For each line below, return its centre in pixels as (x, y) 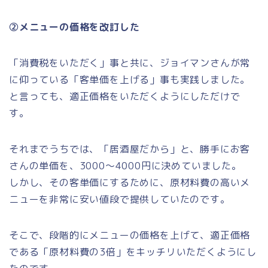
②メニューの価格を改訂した (74, 27)
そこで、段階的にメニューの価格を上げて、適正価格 (130, 235)
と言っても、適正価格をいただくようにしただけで (125, 96)
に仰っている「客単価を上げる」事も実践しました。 (130, 79)
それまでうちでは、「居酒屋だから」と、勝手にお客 (130, 149)
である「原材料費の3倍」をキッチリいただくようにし (133, 252)
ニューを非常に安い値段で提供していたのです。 (120, 199)
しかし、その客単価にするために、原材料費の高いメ (130, 182)
